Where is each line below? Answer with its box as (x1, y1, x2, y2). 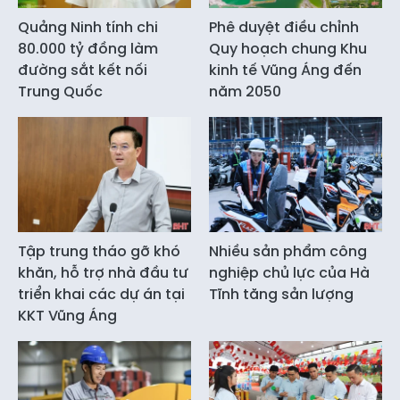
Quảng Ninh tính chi (18, 16, 158, 37)
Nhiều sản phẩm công (209, 241, 367, 262)
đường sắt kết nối (18, 59, 147, 80)
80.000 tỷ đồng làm (18, 37, 158, 59)
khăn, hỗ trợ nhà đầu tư (18, 262, 188, 284)
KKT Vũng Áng (18, 305, 117, 327)
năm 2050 (209, 80, 281, 102)
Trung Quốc (18, 80, 103, 102)
